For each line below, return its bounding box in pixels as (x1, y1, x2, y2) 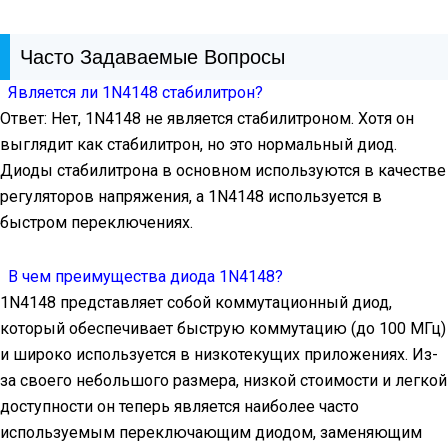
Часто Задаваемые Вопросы (20, 46, 285, 69)
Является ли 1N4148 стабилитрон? (8, 83, 263, 103)
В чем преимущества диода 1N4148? (8, 267, 283, 287)
